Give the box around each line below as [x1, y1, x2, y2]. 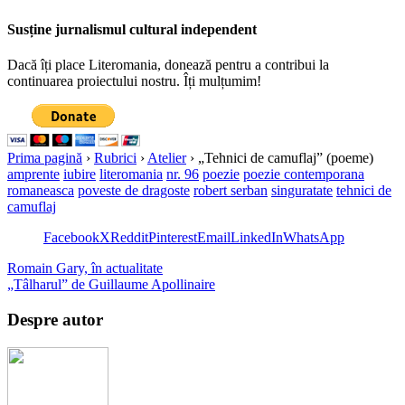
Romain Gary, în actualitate [7, 260, 163, 277]
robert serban [193, 183, 268, 199]
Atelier [147, 150, 186, 166]
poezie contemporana [243, 166, 364, 183]
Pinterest [148, 230, 197, 246]
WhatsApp [283, 230, 344, 246]
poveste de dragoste [78, 183, 190, 199]
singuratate [271, 183, 333, 199]
